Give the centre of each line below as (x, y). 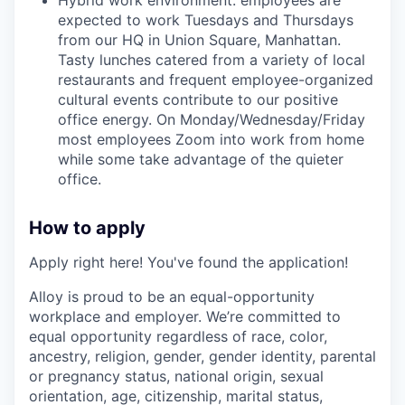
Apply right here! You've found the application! (188, 262)
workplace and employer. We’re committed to (185, 316)
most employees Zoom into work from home (211, 139)
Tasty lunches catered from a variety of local (212, 59)
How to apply (87, 227)
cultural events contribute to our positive (198, 99)
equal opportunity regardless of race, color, (178, 336)
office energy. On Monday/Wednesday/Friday (212, 119)
